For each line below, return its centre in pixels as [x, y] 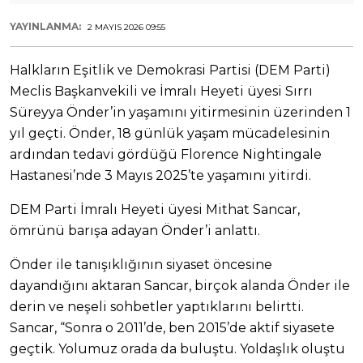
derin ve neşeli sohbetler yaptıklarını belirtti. [157, 307]
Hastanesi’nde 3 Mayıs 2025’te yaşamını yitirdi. [160, 176]
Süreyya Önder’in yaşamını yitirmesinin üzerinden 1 [180, 113]
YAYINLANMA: [47, 27]
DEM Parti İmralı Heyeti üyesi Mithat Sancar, [155, 210]
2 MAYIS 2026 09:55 [126, 28]
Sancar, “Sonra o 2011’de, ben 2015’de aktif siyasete [172, 328]
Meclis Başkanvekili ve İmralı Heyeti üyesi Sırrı [161, 92]
